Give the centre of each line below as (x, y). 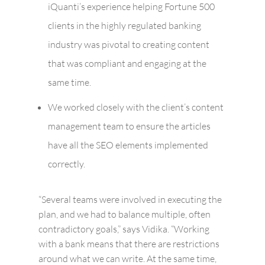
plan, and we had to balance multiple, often (124, 214)
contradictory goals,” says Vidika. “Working (124, 229)
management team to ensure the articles (129, 126)
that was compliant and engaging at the (127, 64)
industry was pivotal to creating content (128, 45)
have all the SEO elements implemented (128, 145)
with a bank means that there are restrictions (129, 243)
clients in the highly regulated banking (124, 26)
